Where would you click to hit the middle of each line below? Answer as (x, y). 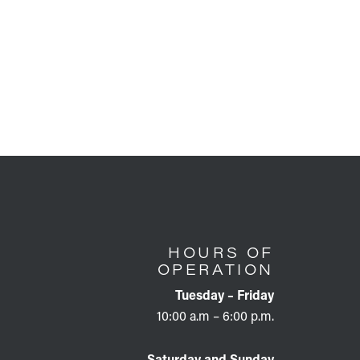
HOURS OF (221, 252)
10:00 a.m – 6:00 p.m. (215, 315)
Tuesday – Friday (224, 294)
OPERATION (215, 269)
